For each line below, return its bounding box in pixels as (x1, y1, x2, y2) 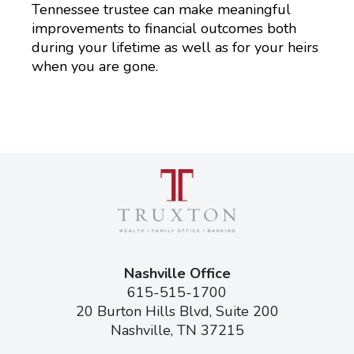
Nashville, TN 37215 (110, 321, 244, 341)
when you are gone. (32, 57, 158, 76)
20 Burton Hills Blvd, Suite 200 (75, 302, 279, 322)
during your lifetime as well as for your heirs (32, 38, 318, 57)
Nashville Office (123, 264, 231, 284)
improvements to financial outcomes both (32, 19, 296, 38)
